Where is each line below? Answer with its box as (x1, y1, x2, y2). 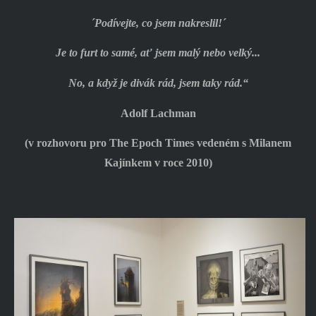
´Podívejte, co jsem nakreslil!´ (90, 16, 226, 29)
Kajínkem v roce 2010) (104, 157, 212, 169)
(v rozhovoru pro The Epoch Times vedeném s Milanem (25, 137, 291, 150)
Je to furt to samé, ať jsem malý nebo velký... (56, 47, 260, 59)
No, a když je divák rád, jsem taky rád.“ (68, 77, 248, 90)
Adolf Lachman (120, 107, 196, 119)
